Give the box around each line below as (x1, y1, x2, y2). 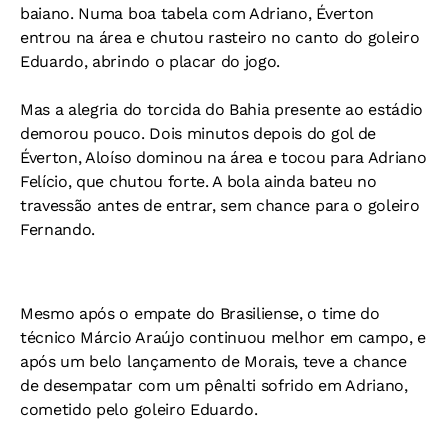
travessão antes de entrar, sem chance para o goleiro (20, 196, 420, 215)
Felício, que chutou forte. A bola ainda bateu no (20, 172, 377, 191)
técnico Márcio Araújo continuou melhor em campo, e (20, 328, 426, 347)
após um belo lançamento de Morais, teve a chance (20, 352, 407, 371)
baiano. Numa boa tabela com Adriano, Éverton (20, 4, 374, 23)
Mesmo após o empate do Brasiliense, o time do (20, 304, 380, 323)
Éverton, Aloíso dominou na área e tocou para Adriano (20, 148, 427, 167)
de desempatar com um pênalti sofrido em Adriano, (20, 376, 408, 395)
